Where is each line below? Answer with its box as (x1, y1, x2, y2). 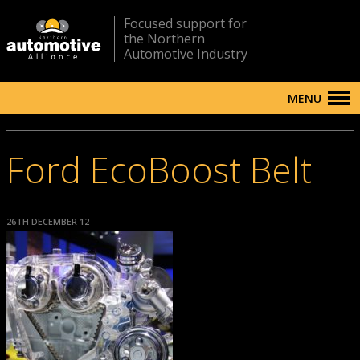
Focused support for (124, 14, 247, 32)
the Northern (124, 30, 205, 47)
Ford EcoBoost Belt (6, 145, 312, 194)
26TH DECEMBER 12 (6, 215, 89, 227)
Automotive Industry (124, 45, 247, 63)
